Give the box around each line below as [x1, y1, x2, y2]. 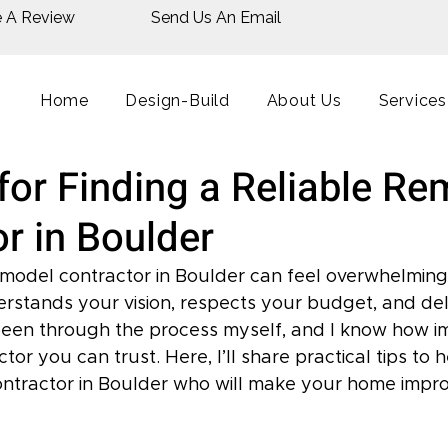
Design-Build [125, 91, 231, 110]
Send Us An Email [150, 8, 281, 27]
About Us [266, 91, 343, 110]
